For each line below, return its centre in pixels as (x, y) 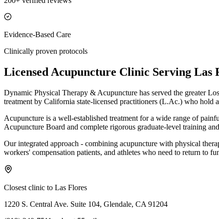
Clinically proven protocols (46, 51)
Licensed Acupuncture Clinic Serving (99, 72)
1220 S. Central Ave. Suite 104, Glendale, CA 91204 (86, 204)
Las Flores (71, 187)
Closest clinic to (29, 187)
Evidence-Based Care (37, 34)
